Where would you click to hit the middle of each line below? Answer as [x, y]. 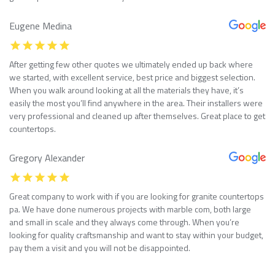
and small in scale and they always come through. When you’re [124, 222]
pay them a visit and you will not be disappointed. [100, 247]
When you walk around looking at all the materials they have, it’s [126, 90]
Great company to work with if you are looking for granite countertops [137, 196]
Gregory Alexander [47, 157]
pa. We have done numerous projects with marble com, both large [130, 209]
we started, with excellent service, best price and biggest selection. [132, 77]
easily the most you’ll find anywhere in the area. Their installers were [136, 103]
